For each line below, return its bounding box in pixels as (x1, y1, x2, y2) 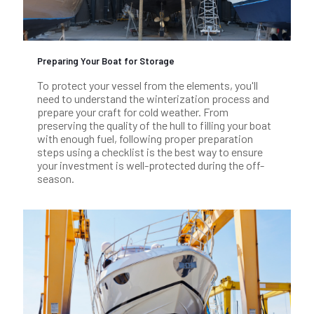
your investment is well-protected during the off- (37, 158, 264, 172)
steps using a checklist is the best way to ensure (37, 145, 263, 159)
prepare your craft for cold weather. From (37, 105, 228, 119)
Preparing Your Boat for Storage (37, 55, 175, 67)
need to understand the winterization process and (37, 92, 269, 106)
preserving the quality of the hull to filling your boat (37, 118, 271, 132)
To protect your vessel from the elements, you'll (37, 78, 258, 93)
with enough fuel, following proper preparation (37, 132, 253, 146)
